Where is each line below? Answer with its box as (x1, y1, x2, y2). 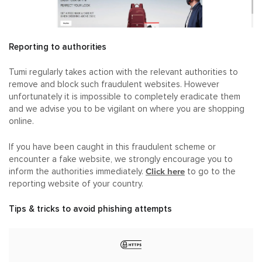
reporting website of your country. (9, 179, 143, 188)
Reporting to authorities (9, 42, 106, 51)
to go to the (185, 167, 236, 176)
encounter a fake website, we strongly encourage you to (9, 154, 233, 164)
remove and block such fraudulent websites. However (9, 80, 219, 89)
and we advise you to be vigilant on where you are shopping (9, 105, 244, 114)
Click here (146, 166, 185, 177)
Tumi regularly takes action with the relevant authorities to (9, 68, 238, 77)
